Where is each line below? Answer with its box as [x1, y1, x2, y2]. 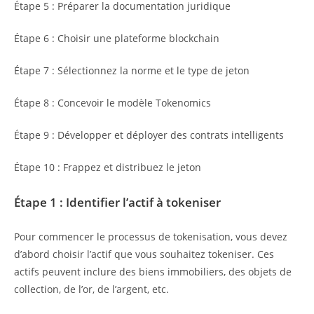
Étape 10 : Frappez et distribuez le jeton [14, 161, 201, 175]
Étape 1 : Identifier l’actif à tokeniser [14, 193, 221, 210]
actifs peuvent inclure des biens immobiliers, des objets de [14, 265, 292, 279]
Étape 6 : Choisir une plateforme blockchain [14, 32, 219, 46]
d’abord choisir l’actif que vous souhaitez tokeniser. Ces [14, 247, 274, 261]
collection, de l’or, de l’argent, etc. [14, 282, 169, 296]
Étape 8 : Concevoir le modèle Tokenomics [14, 96, 211, 110]
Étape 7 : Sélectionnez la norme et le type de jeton [14, 64, 250, 78]
